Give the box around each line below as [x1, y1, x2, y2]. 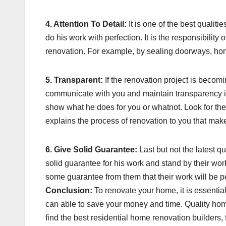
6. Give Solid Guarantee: [45, 145, 137, 154]
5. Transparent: [45, 75, 103, 84]
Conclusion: [45, 186, 92, 195]
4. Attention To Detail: [45, 19, 127, 28]
